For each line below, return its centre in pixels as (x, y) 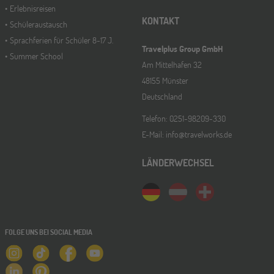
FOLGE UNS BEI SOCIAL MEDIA (49, 232)
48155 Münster (165, 80)
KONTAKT (161, 20)
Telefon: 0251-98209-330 (184, 118)
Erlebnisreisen (33, 8)
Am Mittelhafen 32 (172, 65)
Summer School (36, 56)
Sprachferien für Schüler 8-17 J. (61, 40)
